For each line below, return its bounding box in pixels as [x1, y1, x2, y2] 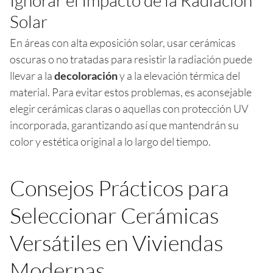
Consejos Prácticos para [10, 174, 229, 201]
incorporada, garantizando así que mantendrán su [10, 118, 239, 132]
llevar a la [10, 68, 54, 82]
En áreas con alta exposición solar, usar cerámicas [10, 35, 236, 49]
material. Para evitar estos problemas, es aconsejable [10, 85, 252, 99]
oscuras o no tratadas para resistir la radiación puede [10, 52, 252, 66]
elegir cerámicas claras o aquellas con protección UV [10, 101, 249, 115]
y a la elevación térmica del [118, 68, 240, 82]
